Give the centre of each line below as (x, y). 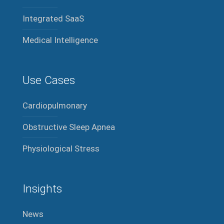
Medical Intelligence (60, 40)
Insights (42, 189)
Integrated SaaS (53, 19)
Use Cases (49, 80)
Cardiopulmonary (55, 106)
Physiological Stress (61, 149)
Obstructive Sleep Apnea (69, 127)
